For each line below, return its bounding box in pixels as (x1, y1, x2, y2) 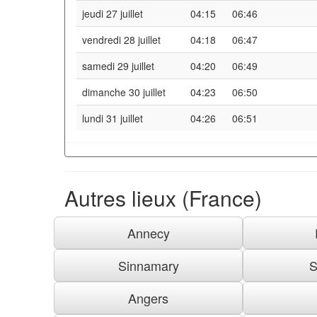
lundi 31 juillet (82, 110, 143, 125)
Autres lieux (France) (64, 182, 262, 213)
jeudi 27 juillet (82, 6, 143, 21)
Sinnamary (117, 255, 179, 275)
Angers (128, 288, 169, 307)
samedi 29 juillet (82, 58, 154, 73)
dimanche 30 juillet (82, 84, 166, 99)
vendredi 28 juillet (82, 32, 161, 47)
